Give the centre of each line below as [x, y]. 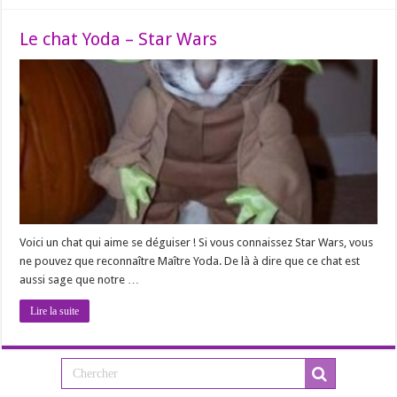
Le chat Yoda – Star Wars [119, 39]
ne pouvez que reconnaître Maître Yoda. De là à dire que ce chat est [190, 261]
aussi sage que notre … [80, 279]
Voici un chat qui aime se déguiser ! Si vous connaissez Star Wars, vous [197, 242]
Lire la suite [55, 311]
